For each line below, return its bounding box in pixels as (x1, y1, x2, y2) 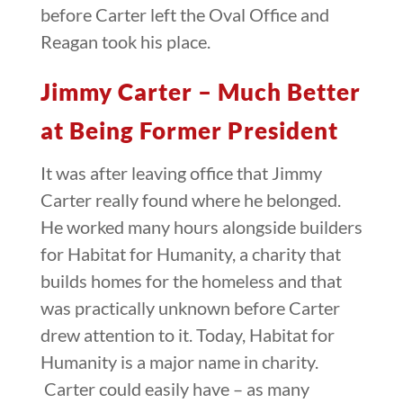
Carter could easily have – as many (40, 377, 309, 399)
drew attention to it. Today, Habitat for (40, 323, 335, 345)
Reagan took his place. (40, 30, 210, 52)
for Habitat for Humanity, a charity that (40, 242, 341, 264)
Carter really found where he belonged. (40, 188, 341, 210)
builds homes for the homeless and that (40, 269, 342, 291)
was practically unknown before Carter (40, 296, 340, 318)
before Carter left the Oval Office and (40, 3, 329, 25)
